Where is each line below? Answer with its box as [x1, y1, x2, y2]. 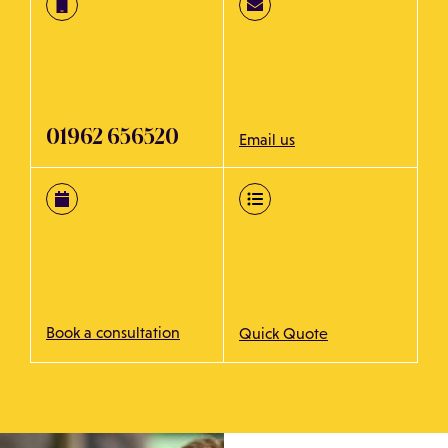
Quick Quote [239, 324, 328, 342]
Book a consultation [46, 323, 180, 341]
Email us [239, 130, 295, 148]
